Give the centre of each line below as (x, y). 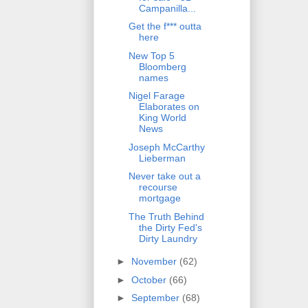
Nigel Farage (156, 96)
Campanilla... (167, 8)
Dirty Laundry (168, 238)
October (150, 279)
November (155, 262)
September (156, 298)
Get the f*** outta (165, 26)
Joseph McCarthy (166, 147)
